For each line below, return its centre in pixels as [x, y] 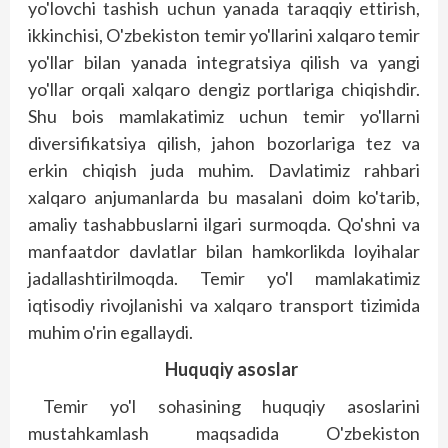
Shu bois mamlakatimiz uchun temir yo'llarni [224, 115]
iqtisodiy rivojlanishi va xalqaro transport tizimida [224, 304]
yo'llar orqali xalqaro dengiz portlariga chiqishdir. [224, 88]
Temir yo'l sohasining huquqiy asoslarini [231, 405]
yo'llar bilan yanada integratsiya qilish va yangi [224, 61]
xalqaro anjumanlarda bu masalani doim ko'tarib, [224, 196]
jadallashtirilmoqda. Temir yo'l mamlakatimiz [224, 277]
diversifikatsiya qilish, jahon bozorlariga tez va [224, 142]
